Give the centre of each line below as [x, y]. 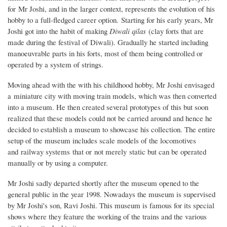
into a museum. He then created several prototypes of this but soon [108, 107]
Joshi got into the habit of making [59, 31]
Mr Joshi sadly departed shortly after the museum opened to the [103, 183]
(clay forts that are [175, 31]
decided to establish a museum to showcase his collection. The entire [111, 129]
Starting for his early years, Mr [167, 20]
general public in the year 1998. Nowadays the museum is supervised [111, 194]
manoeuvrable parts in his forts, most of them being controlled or [105, 53]
